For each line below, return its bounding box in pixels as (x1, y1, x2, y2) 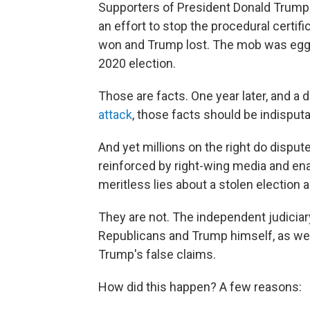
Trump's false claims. (98, 247, 216, 262)
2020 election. (98, 56, 176, 71)
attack (98, 107, 132, 122)
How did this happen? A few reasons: (98, 280, 302, 294)
